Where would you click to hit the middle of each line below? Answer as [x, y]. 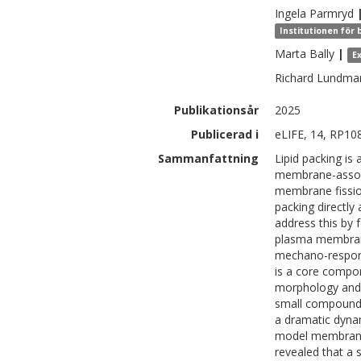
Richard [294, 78]
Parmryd [332, 13]
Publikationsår [216, 110]
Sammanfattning [208, 158]
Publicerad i [225, 134]
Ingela [290, 13]
